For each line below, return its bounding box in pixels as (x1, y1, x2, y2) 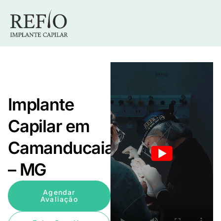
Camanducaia (8, 138, 114, 158)
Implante (8, 94, 74, 115)
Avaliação (40, 195, 78, 204)
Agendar (43, 188, 75, 197)
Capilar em (8, 116, 90, 137)
